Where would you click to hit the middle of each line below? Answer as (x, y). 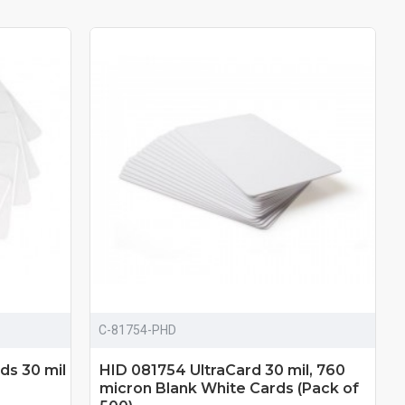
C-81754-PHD (138, 330)
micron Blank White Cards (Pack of (230, 388)
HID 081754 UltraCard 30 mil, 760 (223, 370)
